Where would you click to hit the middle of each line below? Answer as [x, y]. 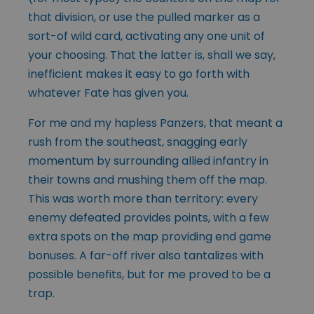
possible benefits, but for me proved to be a [149, 274]
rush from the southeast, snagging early [138, 142]
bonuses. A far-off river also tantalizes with [146, 255]
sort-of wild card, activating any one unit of [146, 36]
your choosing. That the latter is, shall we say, [152, 55]
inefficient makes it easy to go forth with [139, 74]
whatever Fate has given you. [108, 93]
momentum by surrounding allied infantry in [148, 161]
